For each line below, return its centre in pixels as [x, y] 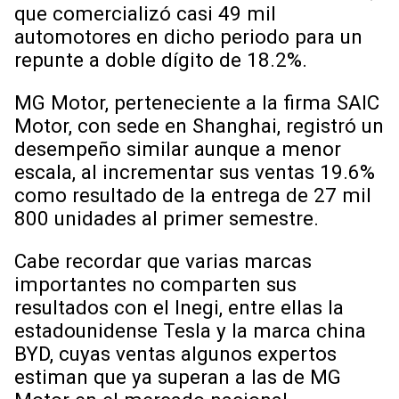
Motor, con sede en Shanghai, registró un [199, 126]
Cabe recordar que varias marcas [163, 261]
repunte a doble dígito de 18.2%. [161, 59]
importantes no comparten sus [155, 285]
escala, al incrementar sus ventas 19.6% [195, 172]
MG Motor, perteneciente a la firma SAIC [197, 103]
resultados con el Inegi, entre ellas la [179, 308]
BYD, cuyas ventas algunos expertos [175, 354]
